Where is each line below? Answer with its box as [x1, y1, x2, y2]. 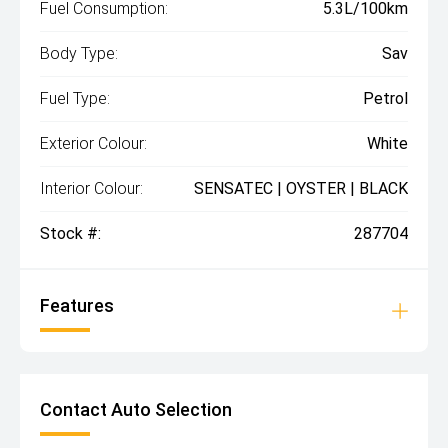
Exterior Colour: [40, 134, 147, 153]
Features [40, 295, 114, 316]
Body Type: [40, 44, 118, 63]
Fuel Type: [40, 89, 110, 108]
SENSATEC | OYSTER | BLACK [194, 179, 408, 198]
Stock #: [40, 224, 101, 243]
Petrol [363, 89, 408, 108]
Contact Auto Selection [40, 399, 232, 420]
